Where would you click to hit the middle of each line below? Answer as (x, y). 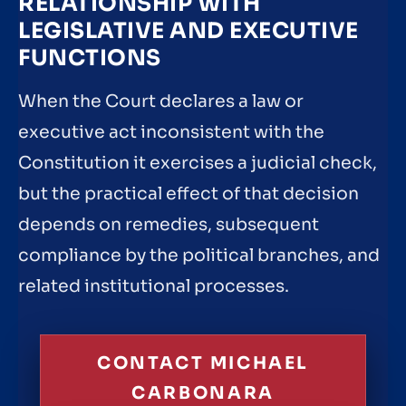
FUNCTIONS (90, 58)
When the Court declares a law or (161, 102)
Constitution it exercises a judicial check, (198, 164)
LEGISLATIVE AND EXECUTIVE (188, 31)
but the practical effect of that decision (188, 194)
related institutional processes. (154, 287)
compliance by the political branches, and (199, 256)
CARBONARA (203, 393)
